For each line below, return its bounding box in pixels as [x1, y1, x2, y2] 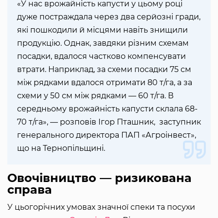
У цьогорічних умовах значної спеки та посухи [7, 202, 195, 212]
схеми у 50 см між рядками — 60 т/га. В [17, 91, 174, 101]
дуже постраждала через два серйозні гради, [17, 12, 200, 22]
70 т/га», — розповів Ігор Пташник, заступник [17, 117, 201, 127]
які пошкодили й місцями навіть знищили [17, 25, 188, 35]
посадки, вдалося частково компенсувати [17, 52, 186, 61]
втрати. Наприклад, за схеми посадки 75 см [17, 65, 191, 74]
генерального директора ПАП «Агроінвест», [17, 130, 196, 140]
